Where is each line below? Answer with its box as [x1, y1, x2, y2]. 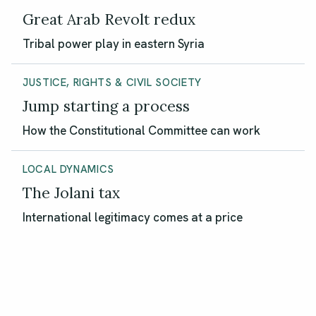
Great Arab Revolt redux [23, 5, 195, 33]
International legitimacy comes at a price [23, 209, 243, 225]
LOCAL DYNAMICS [23, 162, 114, 176]
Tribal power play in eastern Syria [23, 35, 205, 51]
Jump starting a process [23, 92, 190, 120]
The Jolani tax [23, 178, 120, 207]
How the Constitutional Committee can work [23, 122, 260, 138]
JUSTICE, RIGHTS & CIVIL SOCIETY [23, 75, 202, 90]
